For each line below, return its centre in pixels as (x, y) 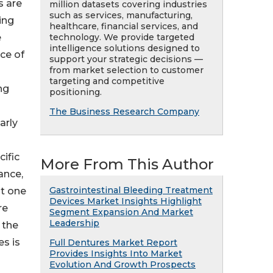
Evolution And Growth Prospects (122, 264)
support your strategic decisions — (126, 59)
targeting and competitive (107, 81)
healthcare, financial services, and (124, 26)
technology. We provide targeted (122, 37)
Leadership (74, 223)
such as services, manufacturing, (121, 15)
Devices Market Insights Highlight (126, 201)
